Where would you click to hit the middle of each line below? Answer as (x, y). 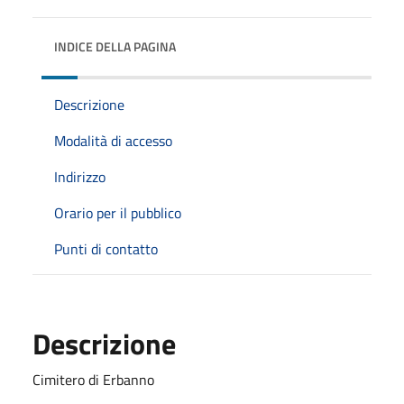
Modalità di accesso (113, 140)
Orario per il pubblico (118, 212)
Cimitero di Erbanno (93, 379)
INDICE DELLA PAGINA (115, 46)
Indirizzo (80, 176)
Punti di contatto (106, 248)
